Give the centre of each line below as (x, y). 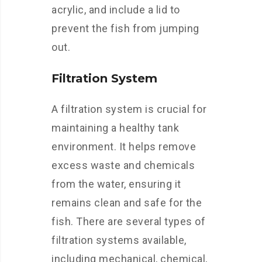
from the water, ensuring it (116, 184)
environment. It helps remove (124, 146)
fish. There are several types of (128, 221)
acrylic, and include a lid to (116, 10)
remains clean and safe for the (127, 203)
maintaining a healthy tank (115, 128)
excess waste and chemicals (123, 165)
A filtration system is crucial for (129, 109)
